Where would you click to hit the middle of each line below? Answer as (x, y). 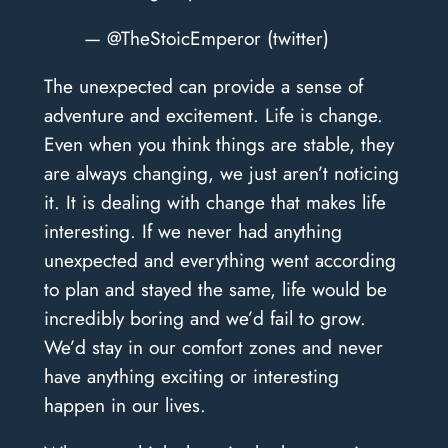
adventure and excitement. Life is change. (213, 115)
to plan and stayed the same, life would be (215, 289)
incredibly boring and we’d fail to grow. (204, 318)
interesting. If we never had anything (192, 231)
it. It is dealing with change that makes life (214, 202)
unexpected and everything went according (219, 260)
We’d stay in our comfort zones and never (213, 347)
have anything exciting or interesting (191, 376)
